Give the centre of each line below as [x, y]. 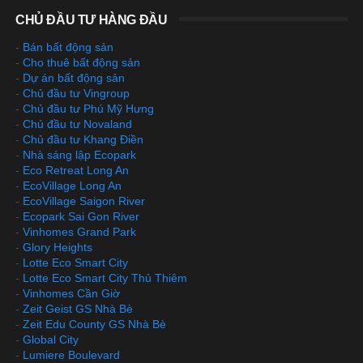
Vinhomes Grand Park [79, 231]
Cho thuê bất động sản [81, 62]
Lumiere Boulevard [71, 354]
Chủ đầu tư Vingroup [76, 93]
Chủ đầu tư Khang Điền [83, 139]
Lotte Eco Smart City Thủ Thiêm [105, 278]
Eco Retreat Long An [75, 170]
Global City [50, 339]
